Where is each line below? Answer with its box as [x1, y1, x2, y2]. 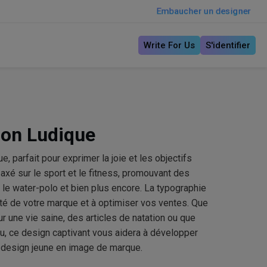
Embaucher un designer [159, 6, 249, 16]
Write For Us [143, 39, 195, 51]
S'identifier [205, 39, 250, 51]
